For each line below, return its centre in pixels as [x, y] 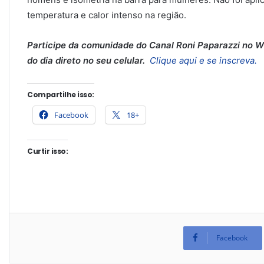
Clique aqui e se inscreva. [202, 61]
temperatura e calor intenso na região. [107, 15]
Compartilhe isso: [61, 95]
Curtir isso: [48, 151]
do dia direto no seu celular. [86, 61]
